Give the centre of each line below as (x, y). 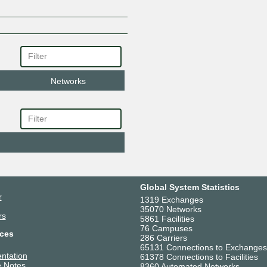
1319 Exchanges (171, 200)
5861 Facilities (167, 219)
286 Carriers (163, 238)
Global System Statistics (190, 187)
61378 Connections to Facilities (199, 257)
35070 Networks (170, 209)
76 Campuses (166, 229)
